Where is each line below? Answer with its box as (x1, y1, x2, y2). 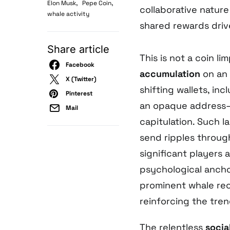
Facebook (66, 61, 94, 69)
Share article (47, 43, 109, 56)
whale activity (47, 10, 89, 18)
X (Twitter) (66, 75, 97, 84)
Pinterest (66, 89, 92, 98)
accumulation (140, 68, 200, 80)
